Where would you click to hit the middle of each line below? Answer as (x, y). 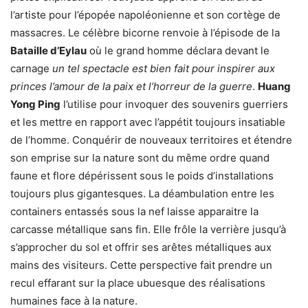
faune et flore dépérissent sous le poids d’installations (142, 175)
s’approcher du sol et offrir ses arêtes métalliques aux (141, 247)
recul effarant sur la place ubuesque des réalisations (138, 283)
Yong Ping (35, 104)
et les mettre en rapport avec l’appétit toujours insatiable (148, 122)
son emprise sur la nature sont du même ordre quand (140, 157)
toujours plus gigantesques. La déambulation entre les (142, 193)
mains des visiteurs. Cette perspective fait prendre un (141, 265)
